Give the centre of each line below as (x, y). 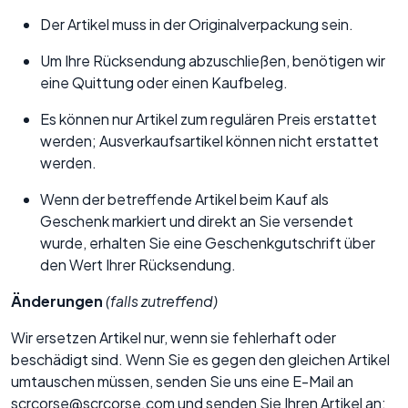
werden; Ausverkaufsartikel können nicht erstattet (209, 141)
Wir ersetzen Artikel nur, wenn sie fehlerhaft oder (173, 338)
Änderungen (57, 301)
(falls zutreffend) (162, 301)
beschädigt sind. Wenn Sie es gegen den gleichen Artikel (200, 360)
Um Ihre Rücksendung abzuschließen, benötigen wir (213, 61)
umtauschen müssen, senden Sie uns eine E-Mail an (182, 382)
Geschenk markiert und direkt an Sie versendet (197, 221)
